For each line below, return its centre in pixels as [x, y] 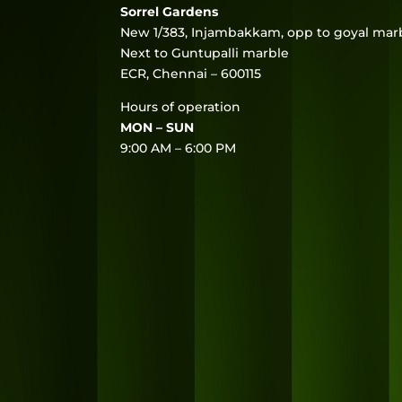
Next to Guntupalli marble [205, 52]
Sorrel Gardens [170, 11]
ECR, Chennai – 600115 [191, 73]
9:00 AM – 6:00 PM [179, 148]
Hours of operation [181, 106]
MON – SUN [157, 127]
